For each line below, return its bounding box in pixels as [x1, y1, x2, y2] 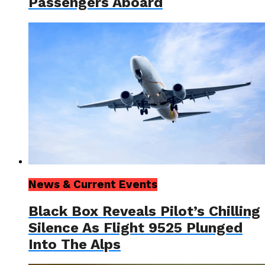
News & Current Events [28, 177, 157, 191]
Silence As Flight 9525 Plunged [28, 219, 243, 236]
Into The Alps [28, 235, 121, 253]
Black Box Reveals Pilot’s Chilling [28, 202, 260, 219]
